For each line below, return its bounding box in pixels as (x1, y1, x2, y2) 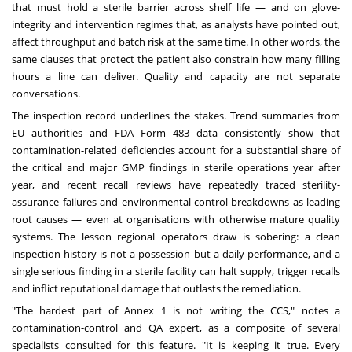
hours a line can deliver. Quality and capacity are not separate (12, 69, 340, 84)
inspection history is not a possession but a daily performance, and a (12, 247, 340, 262)
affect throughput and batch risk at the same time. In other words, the (12, 35, 340, 49)
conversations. (12, 86, 80, 101)
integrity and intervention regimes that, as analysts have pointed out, (12, 17, 340, 32)
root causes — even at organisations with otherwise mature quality (12, 212, 340, 227)
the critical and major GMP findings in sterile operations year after (12, 160, 340, 175)
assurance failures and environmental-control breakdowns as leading (12, 195, 340, 210)
